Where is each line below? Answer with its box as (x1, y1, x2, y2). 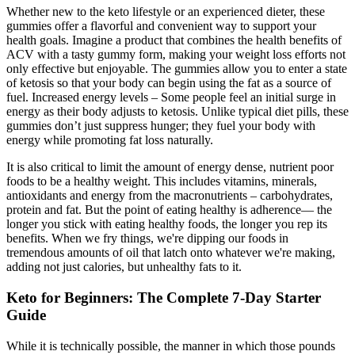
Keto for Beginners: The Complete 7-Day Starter (6, 288, 321, 306)
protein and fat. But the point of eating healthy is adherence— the (6, 203, 332, 217)
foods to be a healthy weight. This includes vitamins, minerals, (6, 174, 317, 189)
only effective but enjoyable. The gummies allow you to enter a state (6, 62, 347, 76)
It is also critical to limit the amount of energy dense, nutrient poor (6, 160, 334, 174)
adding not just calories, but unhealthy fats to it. (6, 260, 242, 274)
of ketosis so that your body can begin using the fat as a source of (6, 76, 331, 90)
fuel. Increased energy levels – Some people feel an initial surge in (6, 90, 336, 105)
